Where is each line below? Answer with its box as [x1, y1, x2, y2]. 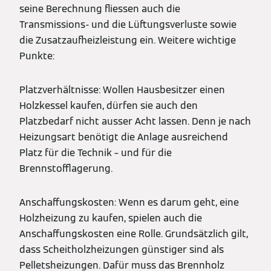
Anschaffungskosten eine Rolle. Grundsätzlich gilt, [19, 227, 248, 240]
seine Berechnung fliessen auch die [19, 2, 180, 15]
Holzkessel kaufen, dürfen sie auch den [19, 99, 198, 112]
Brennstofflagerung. [19, 162, 115, 175]
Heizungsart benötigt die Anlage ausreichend [19, 130, 228, 143]
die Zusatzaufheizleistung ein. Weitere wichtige [19, 33, 236, 47]
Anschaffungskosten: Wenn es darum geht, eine [19, 195, 239, 209]
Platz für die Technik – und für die [19, 146, 172, 159]
